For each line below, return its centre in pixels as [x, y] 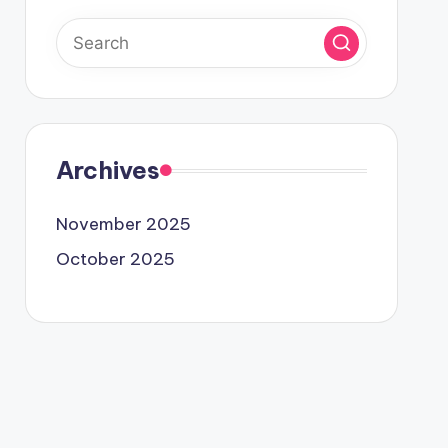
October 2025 [115, 259]
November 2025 [123, 224]
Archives [107, 170]
